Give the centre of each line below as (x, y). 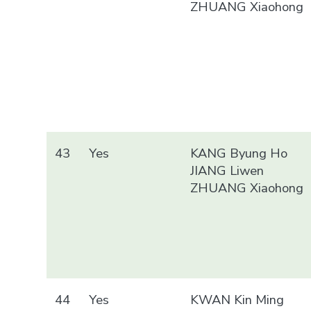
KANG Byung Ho (239, 153)
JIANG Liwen (227, 170)
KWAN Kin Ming (237, 299)
